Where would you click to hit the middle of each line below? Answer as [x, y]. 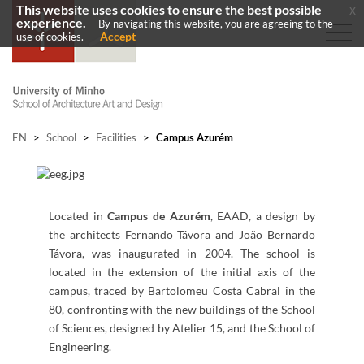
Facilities [116, 137]
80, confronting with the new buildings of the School [182, 309]
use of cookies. [50, 37]
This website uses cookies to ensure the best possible [169, 10]
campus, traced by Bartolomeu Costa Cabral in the [182, 290]
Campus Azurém [193, 137]
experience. [51, 23]
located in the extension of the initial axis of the [182, 272]
